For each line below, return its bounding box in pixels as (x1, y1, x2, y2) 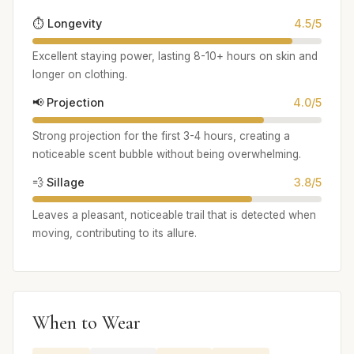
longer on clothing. (32, 68, 127, 81)
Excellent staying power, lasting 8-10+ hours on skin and (32, 50, 318, 63)
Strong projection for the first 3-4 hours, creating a (32, 129, 290, 142)
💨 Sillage (32, 175, 85, 189)
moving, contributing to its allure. (32, 227, 197, 240)
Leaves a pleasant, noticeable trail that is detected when (32, 209, 316, 222)
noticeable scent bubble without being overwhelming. (32, 147, 301, 160)
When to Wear (32, 311, 141, 335)
